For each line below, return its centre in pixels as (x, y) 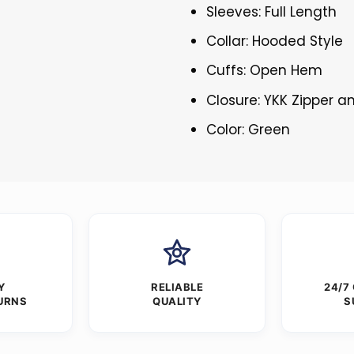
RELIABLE (177, 286)
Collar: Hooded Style (275, 41)
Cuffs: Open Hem (265, 71)
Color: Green (249, 129)
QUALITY (177, 301)
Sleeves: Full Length (272, 12)
